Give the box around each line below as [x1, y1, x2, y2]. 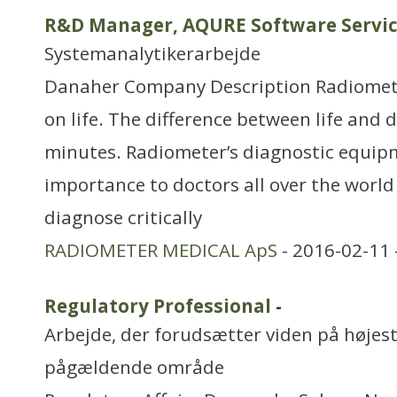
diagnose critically [44, 205, 202, 230]
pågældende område [44, 354, 224, 379]
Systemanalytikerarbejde [44, 41, 261, 66]
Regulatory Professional [44, 293, 271, 318]
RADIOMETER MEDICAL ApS [44, 237, 277, 262]
